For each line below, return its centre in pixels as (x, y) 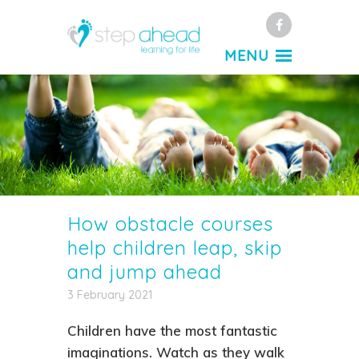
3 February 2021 (110, 295)
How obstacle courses (170, 224)
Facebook (303, 22)
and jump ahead (145, 272)
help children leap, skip (175, 248)
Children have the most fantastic (172, 331)
